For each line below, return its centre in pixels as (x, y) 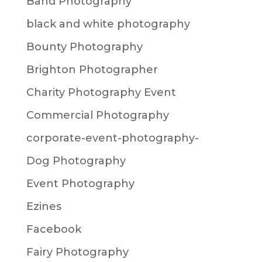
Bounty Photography (84, 47)
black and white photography (108, 24)
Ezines (44, 206)
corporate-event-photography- (112, 138)
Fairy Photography (77, 252)
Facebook (54, 229)
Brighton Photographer (92, 70)
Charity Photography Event (101, 92)
